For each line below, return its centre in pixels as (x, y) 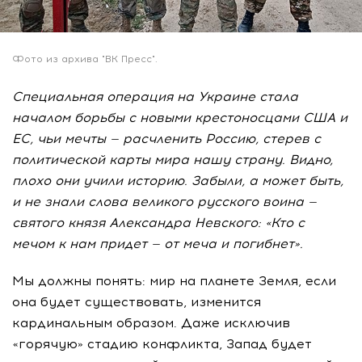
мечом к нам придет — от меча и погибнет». (158, 243)
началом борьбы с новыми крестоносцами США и (180, 117)
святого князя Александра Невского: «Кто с (158, 222)
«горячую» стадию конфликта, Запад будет (162, 343)
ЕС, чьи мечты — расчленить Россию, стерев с (166, 138)
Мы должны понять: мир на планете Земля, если (174, 280)
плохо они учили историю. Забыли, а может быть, (178, 180)
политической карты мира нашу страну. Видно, (173, 159)
